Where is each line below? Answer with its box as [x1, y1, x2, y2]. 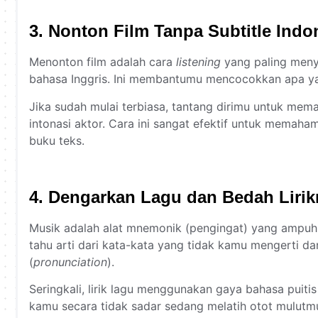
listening [176, 55, 221, 70]
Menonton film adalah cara [29, 55, 176, 70]
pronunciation [33, 254, 107, 269]
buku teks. [29, 133, 84, 148]
